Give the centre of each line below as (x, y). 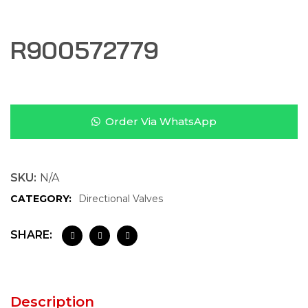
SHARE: (31, 235)
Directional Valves (121, 199)
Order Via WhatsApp (161, 121)
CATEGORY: (41, 199)
